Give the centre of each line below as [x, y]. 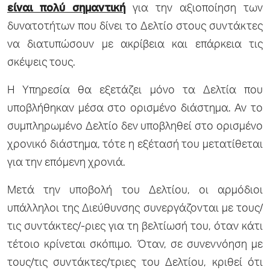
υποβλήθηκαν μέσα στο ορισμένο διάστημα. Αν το [135, 109]
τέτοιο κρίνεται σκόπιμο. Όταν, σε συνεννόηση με [135, 245]
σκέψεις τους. [41, 63]
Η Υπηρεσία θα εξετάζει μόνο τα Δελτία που [135, 91]
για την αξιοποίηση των [194, 9]
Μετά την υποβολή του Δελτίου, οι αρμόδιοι [135, 191]
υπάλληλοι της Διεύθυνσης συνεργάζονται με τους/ [135, 209]
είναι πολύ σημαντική [66, 9]
